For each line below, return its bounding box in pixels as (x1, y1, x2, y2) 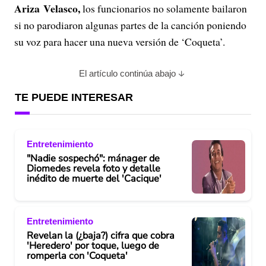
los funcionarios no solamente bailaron (80, 1, 247, 15)
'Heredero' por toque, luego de (27, 239, 159, 252)
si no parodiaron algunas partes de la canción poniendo (14, 18, 246, 32)
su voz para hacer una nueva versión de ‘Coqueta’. (14, 34, 225, 49)
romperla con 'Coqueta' (27, 249, 128, 262)
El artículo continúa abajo (78, 68, 176, 78)
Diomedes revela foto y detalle (27, 161, 160, 175)
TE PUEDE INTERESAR (15, 91, 133, 103)
